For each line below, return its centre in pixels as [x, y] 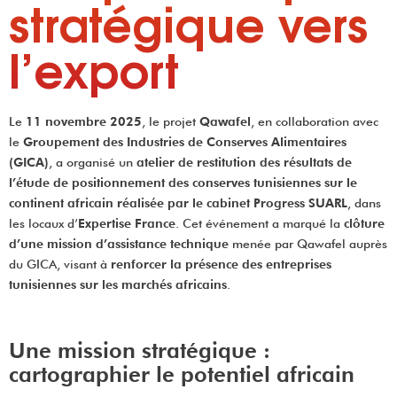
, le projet [171, 121]
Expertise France [127, 223]
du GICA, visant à [60, 264]
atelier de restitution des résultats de [244, 162]
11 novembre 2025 [84, 121]
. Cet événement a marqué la [260, 223]
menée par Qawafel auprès [308, 244]
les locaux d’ [43, 223]
